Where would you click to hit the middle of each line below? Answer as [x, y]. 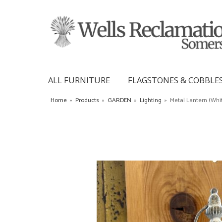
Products [87, 100]
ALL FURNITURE [79, 80]
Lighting [151, 100]
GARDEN [119, 100]
